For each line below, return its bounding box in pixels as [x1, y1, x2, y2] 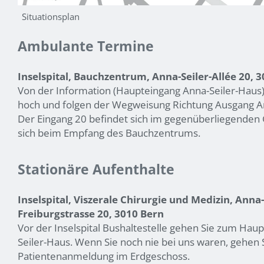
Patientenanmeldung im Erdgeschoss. [18, 249, 190, 263]
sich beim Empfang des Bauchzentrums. [18, 126, 200, 140]
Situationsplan [22, 11, 80, 23]
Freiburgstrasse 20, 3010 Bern [18, 206, 164, 220]
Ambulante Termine [18, 37, 154, 55]
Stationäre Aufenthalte [18, 160, 174, 179]
